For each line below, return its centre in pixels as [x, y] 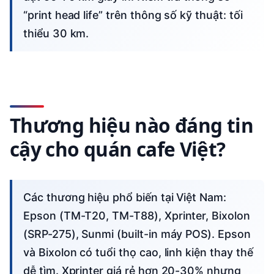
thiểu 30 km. [56, 33]
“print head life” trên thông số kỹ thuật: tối [133, 15]
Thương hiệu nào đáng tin [131, 125]
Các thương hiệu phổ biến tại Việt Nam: [27, 198]
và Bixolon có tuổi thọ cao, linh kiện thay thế [138, 253]
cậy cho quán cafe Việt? [118, 149]
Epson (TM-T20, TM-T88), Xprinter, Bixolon [137, 216]
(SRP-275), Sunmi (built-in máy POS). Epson [137, 234]
